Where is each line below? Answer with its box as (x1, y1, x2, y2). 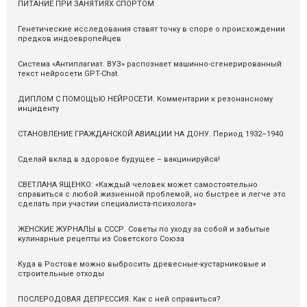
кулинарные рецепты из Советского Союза (18, 234, 184, 243)
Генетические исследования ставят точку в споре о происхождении (18, 24, 285, 34)
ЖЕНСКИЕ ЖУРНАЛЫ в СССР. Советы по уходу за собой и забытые (18, 224, 270, 234)
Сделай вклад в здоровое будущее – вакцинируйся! (18, 154, 220, 164)
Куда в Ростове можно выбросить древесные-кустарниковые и (18, 259, 266, 269)
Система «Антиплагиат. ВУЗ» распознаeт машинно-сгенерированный (18, 59, 282, 69)
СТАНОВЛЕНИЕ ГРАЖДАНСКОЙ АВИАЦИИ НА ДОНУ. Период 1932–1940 (18, 129, 283, 138)
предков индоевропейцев (18, 34, 121, 43)
